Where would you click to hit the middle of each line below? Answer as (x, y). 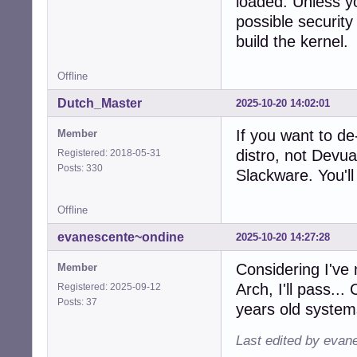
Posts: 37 (80, 302)
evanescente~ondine (121, 237)
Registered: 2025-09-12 (109, 287)
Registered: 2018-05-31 (109, 153)
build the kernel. (292, 42)
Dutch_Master (100, 104)
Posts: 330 (82, 169)
